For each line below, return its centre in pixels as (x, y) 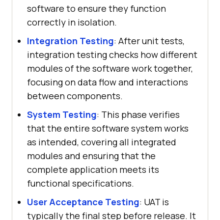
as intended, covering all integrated (102, 142)
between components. (75, 96)
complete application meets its (93, 170)
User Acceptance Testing (83, 202)
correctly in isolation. (72, 22)
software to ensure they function (96, 9)
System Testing (62, 115)
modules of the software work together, (110, 69)
